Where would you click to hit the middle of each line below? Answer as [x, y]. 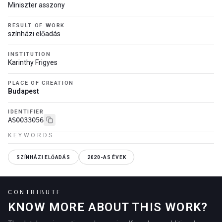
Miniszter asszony [36, 5]
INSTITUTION [29, 54]
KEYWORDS [31, 135]
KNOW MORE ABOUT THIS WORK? [108, 207]
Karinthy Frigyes [33, 62]
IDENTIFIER [26, 112]
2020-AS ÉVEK [107, 157]
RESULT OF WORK [37, 26]
